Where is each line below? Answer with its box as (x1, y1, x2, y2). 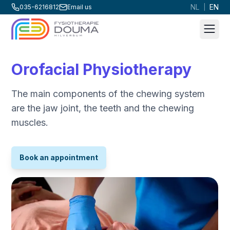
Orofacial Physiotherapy (11, 60, 192, 79)
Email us (67, 3, 92, 11)
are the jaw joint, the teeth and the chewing (11, 103, 195, 114)
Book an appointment (20, 153, 99, 162)
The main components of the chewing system (11, 88, 205, 100)
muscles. (11, 117, 49, 128)
